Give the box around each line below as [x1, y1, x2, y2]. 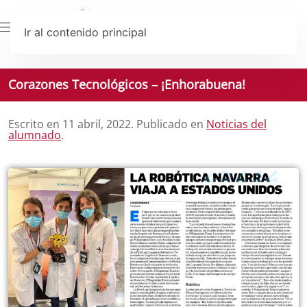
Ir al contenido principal [24, 25, 147, 39]
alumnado [8, 127, 61, 143]
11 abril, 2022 [62, 116, 131, 132]
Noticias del [206, 116, 267, 132]
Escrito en [8, 116, 62, 132]
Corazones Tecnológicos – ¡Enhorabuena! [8, 76, 245, 93]
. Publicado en [131, 116, 206, 132]
